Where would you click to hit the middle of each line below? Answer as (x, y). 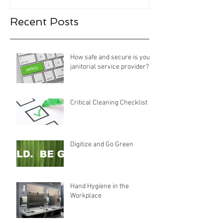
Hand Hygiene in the (100, 186)
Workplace (86, 196)
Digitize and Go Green (102, 144)
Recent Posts (44, 21)
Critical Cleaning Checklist (109, 103)
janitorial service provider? (110, 67)
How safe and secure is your (111, 57)
